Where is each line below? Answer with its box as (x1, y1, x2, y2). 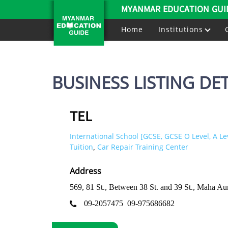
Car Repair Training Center (97, 142, 188, 152)
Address (70, 165, 101, 177)
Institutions (158, 24, 206, 34)
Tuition (70, 142, 93, 152)
